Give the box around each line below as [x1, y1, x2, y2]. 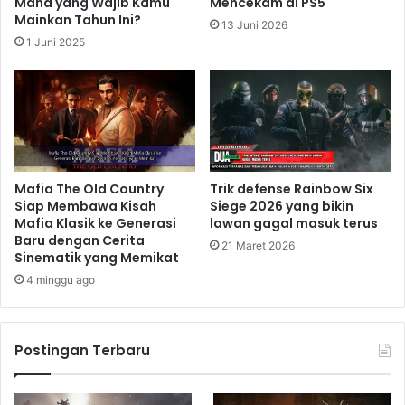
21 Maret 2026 [221, 239, 295, 253]
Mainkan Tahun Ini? [14, 11, 141, 30]
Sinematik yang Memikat [14, 249, 179, 268]
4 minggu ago [26, 273, 95, 287]
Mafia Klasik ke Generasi [14, 214, 176, 233]
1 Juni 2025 [26, 35, 85, 50]
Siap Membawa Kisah [14, 197, 156, 216]
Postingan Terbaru [14, 341, 150, 361]
